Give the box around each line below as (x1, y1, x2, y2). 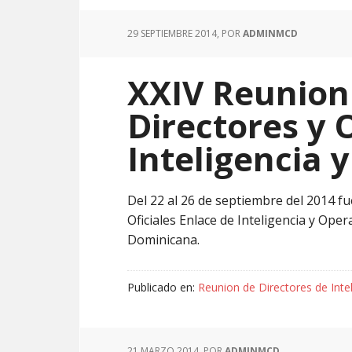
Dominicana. (127, 231, 206, 248)
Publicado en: (127, 280, 198, 295)
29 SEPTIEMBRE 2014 (127, 27, 217, 40)
